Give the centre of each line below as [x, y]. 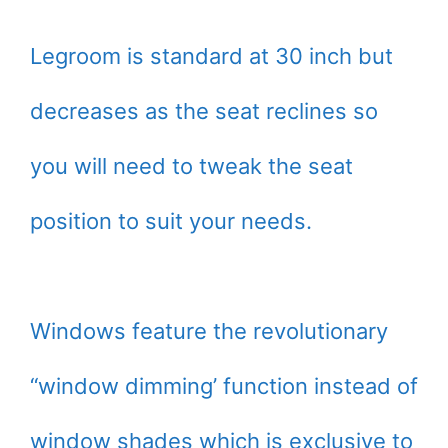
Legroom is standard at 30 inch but [211, 56]
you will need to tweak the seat [191, 166]
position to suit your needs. [174, 221]
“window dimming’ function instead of [224, 386]
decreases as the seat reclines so [204, 111]
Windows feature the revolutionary [209, 331]
